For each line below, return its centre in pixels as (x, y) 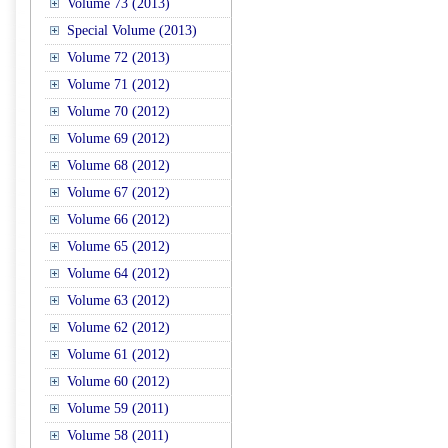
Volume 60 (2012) (118, 381)
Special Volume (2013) (132, 30)
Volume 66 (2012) (118, 219)
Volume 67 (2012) (118, 192)
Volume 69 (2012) (118, 138)
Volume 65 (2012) (118, 246)
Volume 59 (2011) (118, 408)
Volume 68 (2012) (118, 165)
